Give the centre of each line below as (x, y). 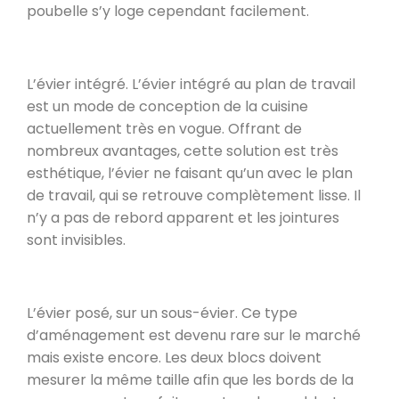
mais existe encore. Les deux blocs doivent (174, 357)
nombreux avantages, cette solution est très (183, 151)
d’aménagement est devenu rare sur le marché (194, 335)
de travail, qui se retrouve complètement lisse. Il (194, 195)
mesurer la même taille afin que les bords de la (190, 379)
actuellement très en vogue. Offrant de (164, 128)
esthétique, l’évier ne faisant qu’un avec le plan (190, 173)
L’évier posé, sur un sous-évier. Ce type (162, 313)
